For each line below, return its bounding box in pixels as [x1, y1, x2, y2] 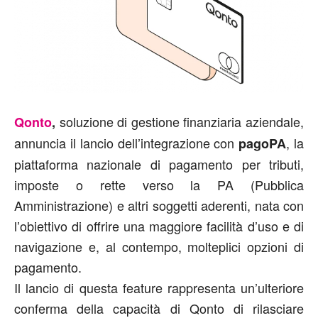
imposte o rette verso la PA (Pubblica [14, 175, 304, 194]
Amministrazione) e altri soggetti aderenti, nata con [14, 196, 304, 214]
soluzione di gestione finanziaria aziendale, [59, 112, 305, 131]
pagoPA [238, 134, 287, 153]
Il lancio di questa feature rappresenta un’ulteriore [14, 278, 304, 297]
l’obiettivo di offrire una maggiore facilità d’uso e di [14, 216, 304, 235]
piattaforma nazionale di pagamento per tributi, [14, 155, 304, 173]
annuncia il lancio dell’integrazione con [14, 133, 239, 152]
